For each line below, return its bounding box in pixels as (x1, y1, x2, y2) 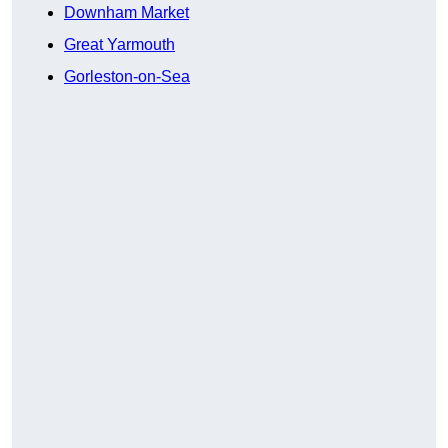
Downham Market (64, 4, 189, 22)
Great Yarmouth (64, 36, 175, 54)
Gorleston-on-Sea (64, 68, 190, 86)
